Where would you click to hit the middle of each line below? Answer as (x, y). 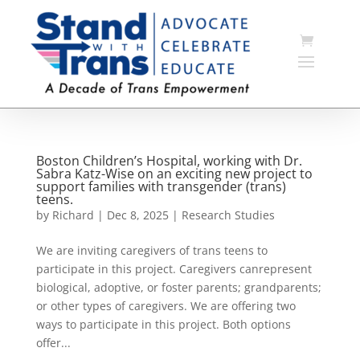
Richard (73, 215)
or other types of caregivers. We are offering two (166, 305)
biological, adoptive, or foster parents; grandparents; (178, 287)
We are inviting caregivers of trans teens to (151, 250)
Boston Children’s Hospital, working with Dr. (169, 160)
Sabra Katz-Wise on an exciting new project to (174, 173)
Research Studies (228, 215)
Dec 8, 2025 (137, 215)
